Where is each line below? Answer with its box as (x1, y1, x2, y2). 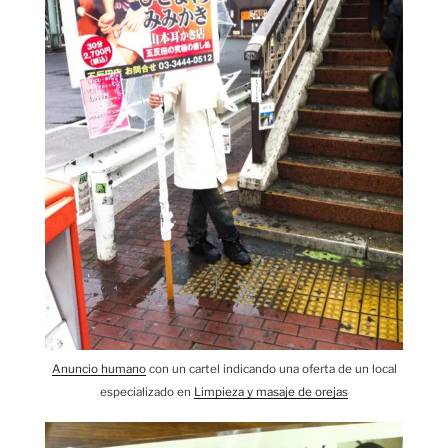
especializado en (100, 385, 194, 400)
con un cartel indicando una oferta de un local (145, 362, 397, 377)
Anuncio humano (51, 362, 146, 377)
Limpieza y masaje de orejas (194, 385, 348, 400)
